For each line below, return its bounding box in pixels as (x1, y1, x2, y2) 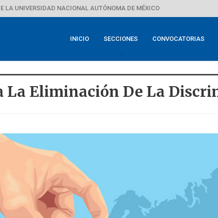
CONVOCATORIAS (152, 35, 204, 42)
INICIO (70, 35, 89, 42)
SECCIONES (104, 35, 138, 42)
